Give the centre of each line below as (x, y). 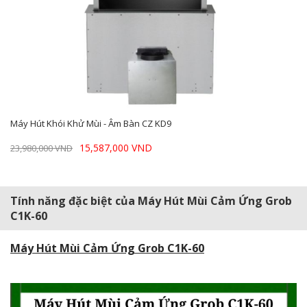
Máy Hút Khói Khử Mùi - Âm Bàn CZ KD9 (91, 123)
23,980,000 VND (41, 148)
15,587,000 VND (116, 147)
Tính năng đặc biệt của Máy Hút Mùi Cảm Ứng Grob (151, 201)
